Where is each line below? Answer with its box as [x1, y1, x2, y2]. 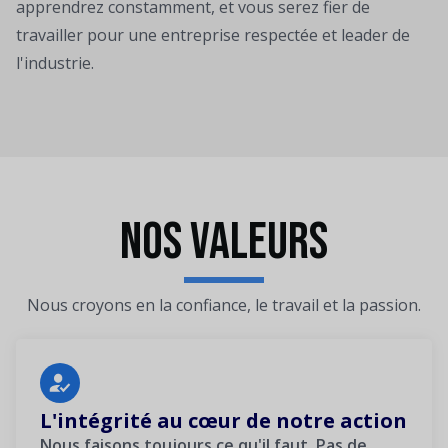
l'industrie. [16, 52, 94, 75]
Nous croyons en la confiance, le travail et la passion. [27, 294, 421, 317]
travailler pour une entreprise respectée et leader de [16, 24, 410, 47]
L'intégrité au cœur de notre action [40, 407, 407, 435]
